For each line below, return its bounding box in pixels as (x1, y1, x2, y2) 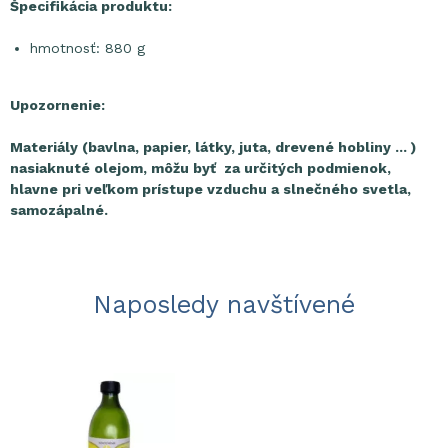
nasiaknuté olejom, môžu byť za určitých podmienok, (10, 160, 391, 176)
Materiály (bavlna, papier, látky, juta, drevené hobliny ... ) (10, 139, 416, 155)
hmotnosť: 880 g (30, 40, 145, 56)
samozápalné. (10, 202, 108, 218)
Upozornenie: (10, 97, 105, 113)
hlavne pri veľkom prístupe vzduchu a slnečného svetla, (10, 181, 411, 197)
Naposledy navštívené (93, 290, 355, 319)
